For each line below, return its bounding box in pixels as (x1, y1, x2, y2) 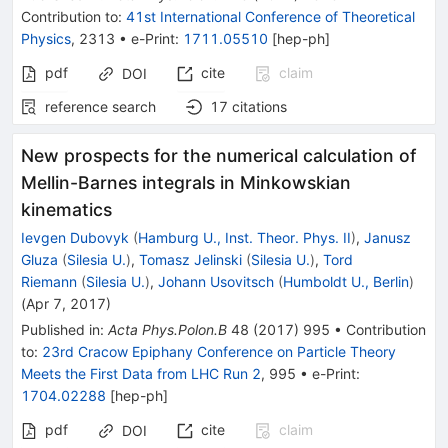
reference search (45, 98, 156, 115)
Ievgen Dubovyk (21, 229, 129, 246)
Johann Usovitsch (158, 273, 274, 290)
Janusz (364, 229, 411, 246)
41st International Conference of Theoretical (126, 8, 415, 25)
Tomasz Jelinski (139, 251, 242, 268)
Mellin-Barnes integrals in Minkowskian (21, 172, 351, 193)
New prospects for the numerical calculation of (21, 145, 416, 166)
